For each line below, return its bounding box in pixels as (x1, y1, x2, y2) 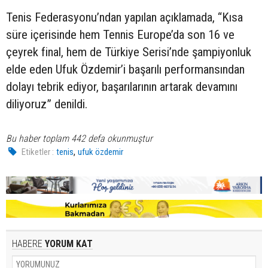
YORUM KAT (42, 237, 93, 249)
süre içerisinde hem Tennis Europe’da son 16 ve (6, 27, 234, 42)
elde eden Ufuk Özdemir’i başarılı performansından (6, 62, 245, 77)
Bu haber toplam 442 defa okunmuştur (6, 132, 153, 144)
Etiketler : (22, 146, 54, 157)
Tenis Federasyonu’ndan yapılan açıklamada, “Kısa (6, 10, 243, 25)
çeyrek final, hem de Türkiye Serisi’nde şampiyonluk (6, 44, 251, 59)
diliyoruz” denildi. (6, 96, 87, 111)
